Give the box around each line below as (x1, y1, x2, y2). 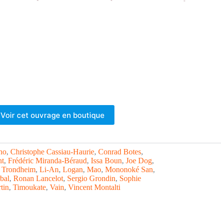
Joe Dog (126, 156, 152, 165)
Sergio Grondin (67, 174, 115, 183)
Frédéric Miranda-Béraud (8, 156, 87, 165)
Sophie (119, 174, 141, 183)
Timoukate (13, 183, 46, 191)
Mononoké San (105, 165, 153, 174)
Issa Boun (91, 156, 122, 165)
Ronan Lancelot (13, 174, 63, 183)
